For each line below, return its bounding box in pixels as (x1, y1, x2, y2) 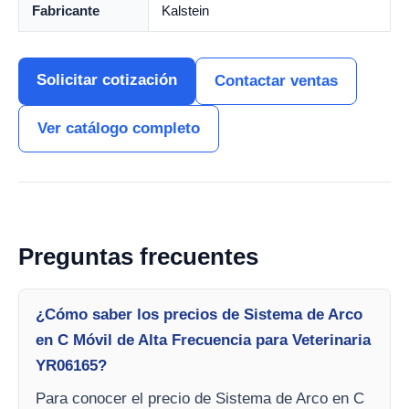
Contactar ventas (215, 71, 338, 89)
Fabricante (32, 2, 100, 18)
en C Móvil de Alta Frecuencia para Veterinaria (36, 330, 371, 349)
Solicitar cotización (37, 70, 177, 89)
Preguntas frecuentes (18, 242, 258, 270)
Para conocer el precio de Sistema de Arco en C (36, 389, 364, 407)
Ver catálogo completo (37, 119, 200, 137)
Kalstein (162, 2, 209, 18)
